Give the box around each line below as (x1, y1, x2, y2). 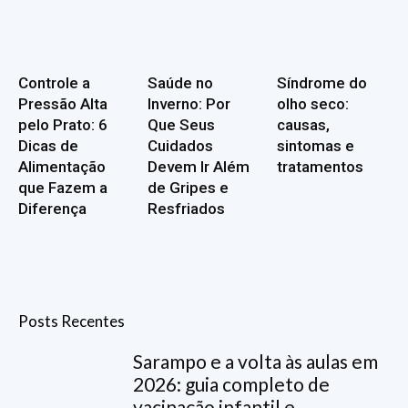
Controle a (18, 73, 90, 92)
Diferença (18, 199, 87, 218)
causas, (276, 115, 330, 134)
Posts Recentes (18, 311, 125, 331)
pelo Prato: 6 (18, 115, 107, 134)
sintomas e (276, 136, 354, 155)
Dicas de (18, 136, 78, 155)
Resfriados (147, 199, 225, 218)
